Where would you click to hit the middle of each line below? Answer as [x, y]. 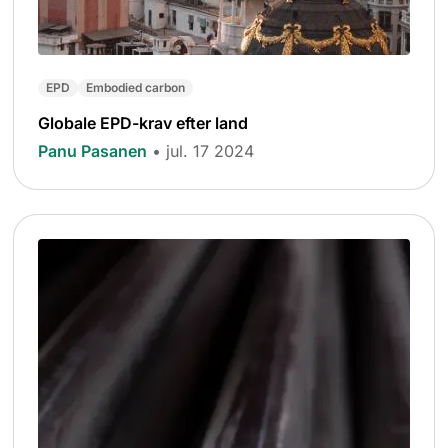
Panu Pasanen [93, 150]
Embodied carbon [136, 87]
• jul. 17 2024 [203, 150]
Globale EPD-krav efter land [143, 122]
